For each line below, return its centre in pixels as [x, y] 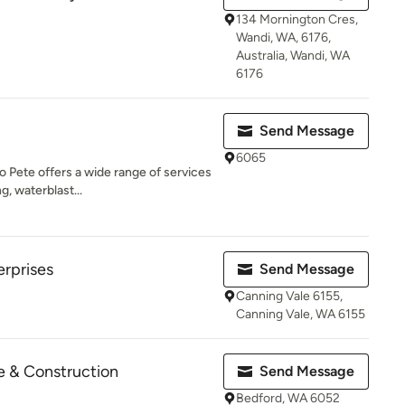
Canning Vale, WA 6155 [301, 314]
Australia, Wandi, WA [293, 56]
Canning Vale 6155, [289, 296]
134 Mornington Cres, [297, 19]
